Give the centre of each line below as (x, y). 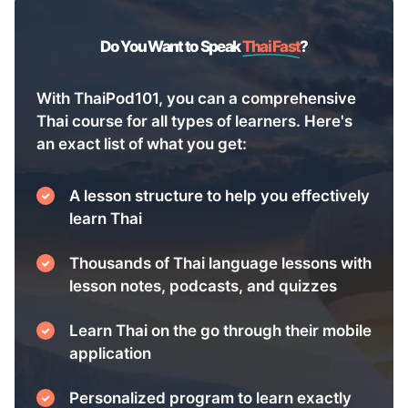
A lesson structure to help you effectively (219, 195)
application (110, 353)
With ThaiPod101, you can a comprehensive (196, 98)
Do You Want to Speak (171, 46)
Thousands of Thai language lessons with (220, 263)
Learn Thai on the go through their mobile (220, 330)
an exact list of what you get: (142, 143)
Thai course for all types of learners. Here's (194, 121)
